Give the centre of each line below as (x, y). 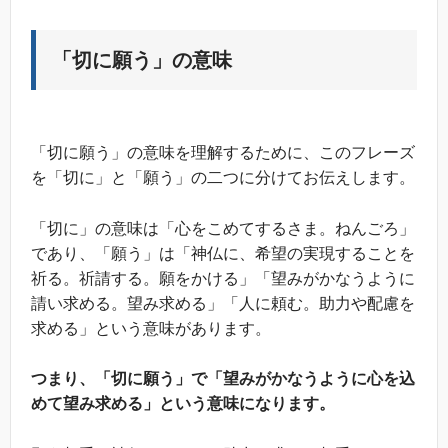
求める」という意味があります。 (151, 328)
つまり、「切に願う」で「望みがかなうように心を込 (223, 379)
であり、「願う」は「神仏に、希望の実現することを (223, 253)
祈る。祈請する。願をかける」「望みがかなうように (223, 278)
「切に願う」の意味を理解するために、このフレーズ (223, 153)
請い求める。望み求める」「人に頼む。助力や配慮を (223, 303)
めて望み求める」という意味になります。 (183, 404)
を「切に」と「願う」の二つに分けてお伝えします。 (223, 178)
